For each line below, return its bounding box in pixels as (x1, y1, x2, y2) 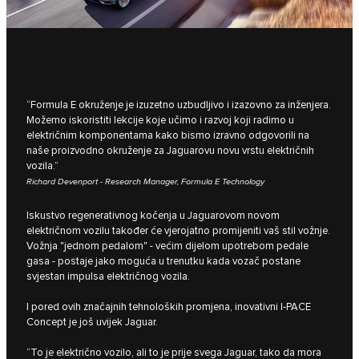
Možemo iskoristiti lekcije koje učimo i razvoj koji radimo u (26, 113, 294, 127)
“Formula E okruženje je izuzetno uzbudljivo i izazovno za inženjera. (26, 98, 331, 111)
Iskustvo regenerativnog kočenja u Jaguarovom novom (26, 209, 280, 223)
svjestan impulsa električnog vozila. (26, 270, 190, 284)
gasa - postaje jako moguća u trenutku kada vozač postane (26, 255, 301, 268)
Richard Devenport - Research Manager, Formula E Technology (26, 175, 264, 187)
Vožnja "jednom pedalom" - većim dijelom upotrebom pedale (26, 240, 309, 253)
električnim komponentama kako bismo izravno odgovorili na (26, 128, 309, 142)
